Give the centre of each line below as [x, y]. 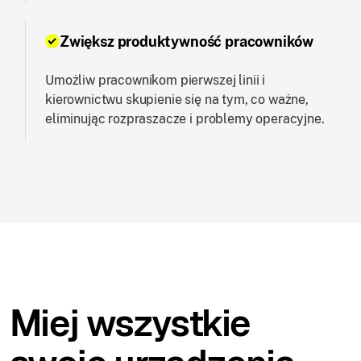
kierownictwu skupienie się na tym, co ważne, [177, 99]
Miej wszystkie [130, 323]
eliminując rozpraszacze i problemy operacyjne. [185, 118]
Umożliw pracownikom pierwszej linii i [156, 80]
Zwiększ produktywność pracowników [187, 41]
